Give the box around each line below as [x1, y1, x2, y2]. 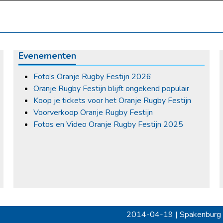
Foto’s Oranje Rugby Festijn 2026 [33, 71, 152, 82]
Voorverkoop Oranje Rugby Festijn [33, 107, 153, 118]
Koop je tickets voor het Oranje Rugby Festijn [33, 95, 192, 106]
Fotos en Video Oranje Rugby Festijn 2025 [33, 118, 184, 130]
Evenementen [18, 49, 77, 62]
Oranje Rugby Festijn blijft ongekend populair [33, 83, 190, 94]
